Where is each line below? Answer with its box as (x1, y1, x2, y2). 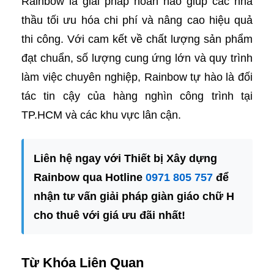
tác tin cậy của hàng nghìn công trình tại (21, 90, 253, 102)
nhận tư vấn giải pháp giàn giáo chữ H (34, 190, 234, 202)
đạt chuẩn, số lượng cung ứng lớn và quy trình (21, 52, 253, 64)
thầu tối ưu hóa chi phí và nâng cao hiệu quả (21, 14, 253, 26)
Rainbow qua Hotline (34, 171, 146, 183)
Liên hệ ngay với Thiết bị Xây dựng (34, 152, 217, 165)
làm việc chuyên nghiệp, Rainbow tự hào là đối (21, 71, 253, 83)
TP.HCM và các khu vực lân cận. (21, 109, 181, 121)
